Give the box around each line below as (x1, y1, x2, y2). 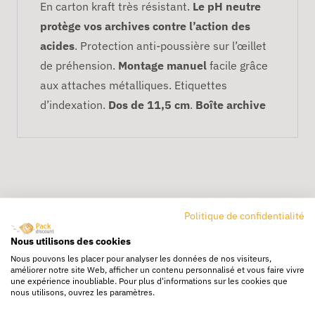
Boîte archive (195, 97, 266, 112)
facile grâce (207, 58, 268, 72)
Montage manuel (118, 58, 207, 72)
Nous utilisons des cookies (11, 234, 131, 247)
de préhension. (40, 58, 118, 72)
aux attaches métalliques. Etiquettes (40, 77, 227, 92)
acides (40, 38, 75, 53)
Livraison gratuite (53, 288, 157, 304)
